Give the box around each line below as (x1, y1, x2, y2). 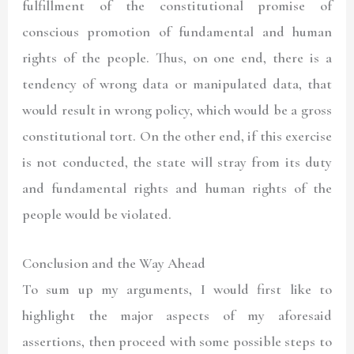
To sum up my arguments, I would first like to (22, 280, 332, 298)
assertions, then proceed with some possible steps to (22, 332, 332, 350)
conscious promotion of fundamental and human (22, 22, 332, 40)
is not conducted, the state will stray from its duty (22, 153, 332, 171)
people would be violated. (22, 205, 172, 223)
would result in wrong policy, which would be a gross (22, 100, 332, 119)
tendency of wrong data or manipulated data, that (22, 74, 332, 92)
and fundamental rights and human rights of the (22, 179, 332, 197)
